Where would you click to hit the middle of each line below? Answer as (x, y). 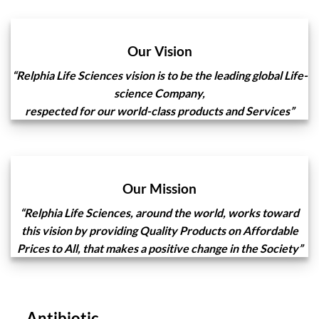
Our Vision (159, 51)
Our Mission (159, 188)
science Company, (159, 93)
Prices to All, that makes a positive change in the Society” (159, 249)
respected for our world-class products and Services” (159, 111)
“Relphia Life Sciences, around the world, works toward (159, 213)
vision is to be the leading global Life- (215, 75)
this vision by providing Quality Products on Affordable (159, 231)
